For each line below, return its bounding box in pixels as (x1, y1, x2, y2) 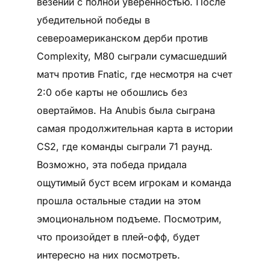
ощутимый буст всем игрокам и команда (36, 176, 231, 189)
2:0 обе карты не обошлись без (36, 86, 187, 98)
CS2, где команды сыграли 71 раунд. (36, 140, 213, 152)
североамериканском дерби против (36, 31, 208, 44)
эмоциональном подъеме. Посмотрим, (36, 212, 222, 225)
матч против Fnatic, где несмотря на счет (36, 67, 232, 80)
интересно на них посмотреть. (36, 248, 183, 261)
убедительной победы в (36, 13, 150, 26)
